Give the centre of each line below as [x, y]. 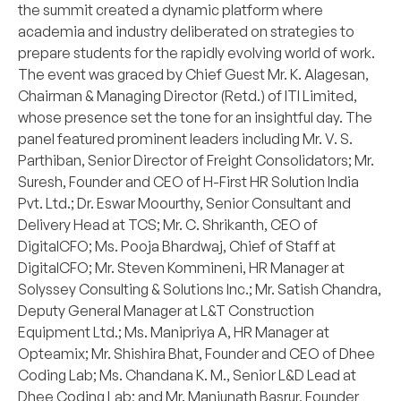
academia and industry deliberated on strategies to [186, 32]
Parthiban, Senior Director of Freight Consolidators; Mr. [196, 161]
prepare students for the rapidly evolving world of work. [196, 53]
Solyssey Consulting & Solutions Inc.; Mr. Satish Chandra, [200, 290]
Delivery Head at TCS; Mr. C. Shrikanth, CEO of [168, 225]
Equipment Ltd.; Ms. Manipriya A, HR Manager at [174, 333]
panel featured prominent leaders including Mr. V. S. [185, 139]
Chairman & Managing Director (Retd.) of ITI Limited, [188, 96]
